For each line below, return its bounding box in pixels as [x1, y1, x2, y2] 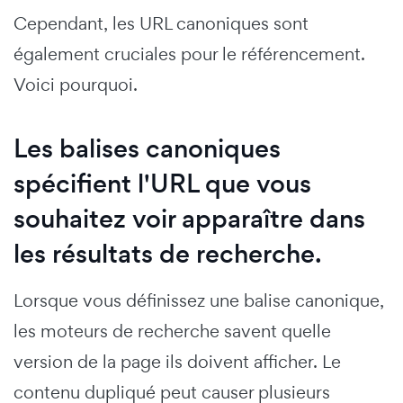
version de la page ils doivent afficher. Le [13, 349, 341, 373]
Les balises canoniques [13, 130, 281, 166]
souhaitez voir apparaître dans [13, 201, 365, 237]
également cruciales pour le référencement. [13, 41, 365, 66]
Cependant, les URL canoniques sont [13, 11, 309, 35]
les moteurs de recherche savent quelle [13, 318, 331, 343]
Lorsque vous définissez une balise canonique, [13, 288, 384, 312]
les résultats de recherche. [13, 236, 322, 272]
